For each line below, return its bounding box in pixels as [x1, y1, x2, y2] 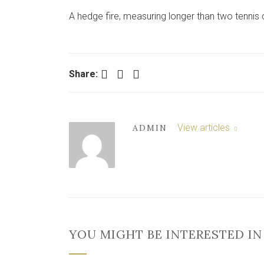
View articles [177, 122, 232, 133]
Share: [69, 68, 98, 80]
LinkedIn [135, 66, 142, 81]
